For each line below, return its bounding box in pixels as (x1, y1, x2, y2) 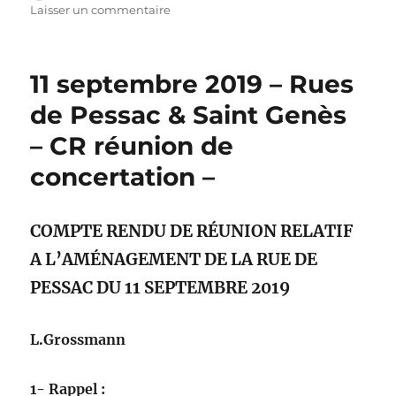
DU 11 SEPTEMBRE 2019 (96, 278, 291, 299)
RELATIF (277, 221, 354, 242)
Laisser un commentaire (30, 3, 171, 18)
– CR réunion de (30, 131, 234, 162)
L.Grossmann (30, 331, 126, 349)
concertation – (30, 162, 216, 193)
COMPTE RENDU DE (30, 221, 197, 242)
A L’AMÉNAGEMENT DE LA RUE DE (30, 249, 318, 270)
